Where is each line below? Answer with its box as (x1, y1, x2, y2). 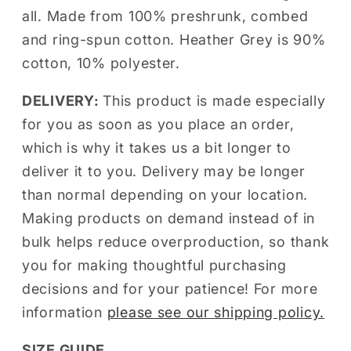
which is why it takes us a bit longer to (22, 139, 291, 157)
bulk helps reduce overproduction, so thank (22, 233, 330, 251)
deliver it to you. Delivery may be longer (22, 163, 306, 180)
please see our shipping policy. (107, 304, 324, 321)
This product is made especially (103, 92, 326, 110)
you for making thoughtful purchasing (22, 257, 287, 274)
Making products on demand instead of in (22, 210, 316, 227)
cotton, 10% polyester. (22, 55, 180, 72)
